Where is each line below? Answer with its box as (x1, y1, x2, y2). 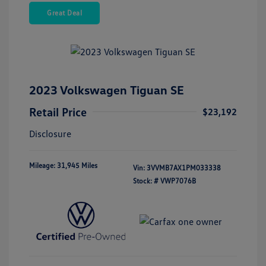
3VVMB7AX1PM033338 (147, 163, 221, 172)
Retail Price (29, 104, 87, 119)
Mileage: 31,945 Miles (29, 160, 97, 170)
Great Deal (47, 8, 82, 17)
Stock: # (133, 176, 159, 185)
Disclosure (29, 127, 71, 140)
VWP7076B (160, 176, 196, 185)
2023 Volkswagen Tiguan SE (29, 82, 184, 97)
